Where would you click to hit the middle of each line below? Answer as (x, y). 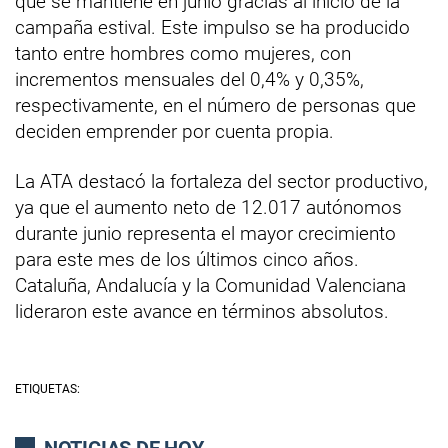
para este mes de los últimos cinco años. (187, 259)
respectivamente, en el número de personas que (215, 105)
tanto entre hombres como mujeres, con (183, 53)
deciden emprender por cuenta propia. (174, 131)
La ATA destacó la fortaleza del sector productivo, (221, 181)
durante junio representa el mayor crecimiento (205, 233)
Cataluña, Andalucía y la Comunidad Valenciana (210, 285)
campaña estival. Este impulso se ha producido (212, 27)
